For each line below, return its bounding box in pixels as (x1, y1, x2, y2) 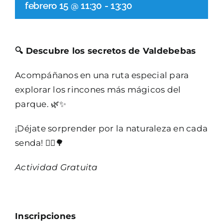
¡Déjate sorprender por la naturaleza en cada (15, 123, 208, 133)
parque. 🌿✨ (15, 99, 67, 109)
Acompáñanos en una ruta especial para (15, 70, 189, 80)
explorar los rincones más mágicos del (15, 85, 181, 95)
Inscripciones (15, 211, 76, 221)
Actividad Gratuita (15, 162, 98, 172)
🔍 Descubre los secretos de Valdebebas (15, 46, 196, 56)
